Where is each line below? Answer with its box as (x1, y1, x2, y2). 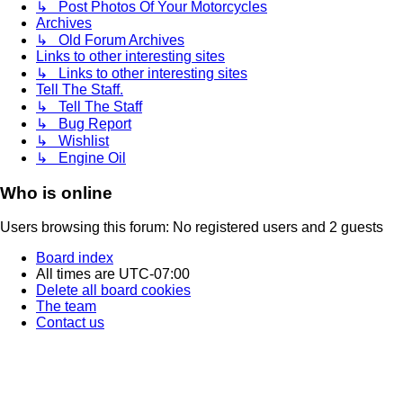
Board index (36, 250, 113, 266)
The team (36, 299, 96, 315)
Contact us (36, 315, 104, 331)
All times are (36, 266, 119, 282)
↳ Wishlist (36, 132, 109, 148)
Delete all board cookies (36, 282, 191, 299)
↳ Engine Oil (36, 149, 126, 166)
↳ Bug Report (36, 115, 131, 131)
